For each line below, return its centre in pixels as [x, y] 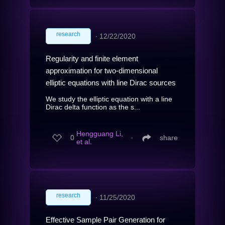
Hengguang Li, [100, 134]
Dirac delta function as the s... [93, 107]
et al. [84, 142]
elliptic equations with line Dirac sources [111, 82]
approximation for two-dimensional [102, 70]
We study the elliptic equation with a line [109, 99]
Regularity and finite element [92, 58]
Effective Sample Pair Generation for [105, 219]
